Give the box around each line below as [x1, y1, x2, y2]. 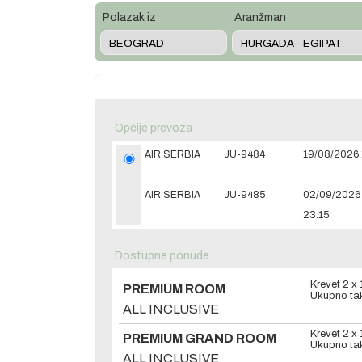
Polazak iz [103, 11, 156, 23]
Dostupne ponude [115, 250, 209, 262]
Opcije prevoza [115, 122, 192, 134]
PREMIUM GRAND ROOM [123, 331, 276, 345]
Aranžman [234, 11, 286, 23]
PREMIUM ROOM [123, 282, 225, 296]
